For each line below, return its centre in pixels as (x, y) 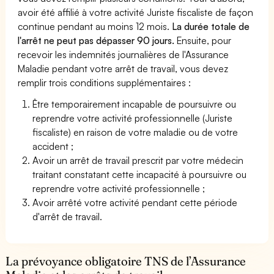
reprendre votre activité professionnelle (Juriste (133, 118)
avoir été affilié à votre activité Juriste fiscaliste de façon (136, 12)
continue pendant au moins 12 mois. (94, 26)
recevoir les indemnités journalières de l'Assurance (124, 54)
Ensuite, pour (203, 40)
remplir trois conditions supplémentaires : (105, 82)
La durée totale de (210, 26)
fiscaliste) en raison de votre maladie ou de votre (135, 132)
